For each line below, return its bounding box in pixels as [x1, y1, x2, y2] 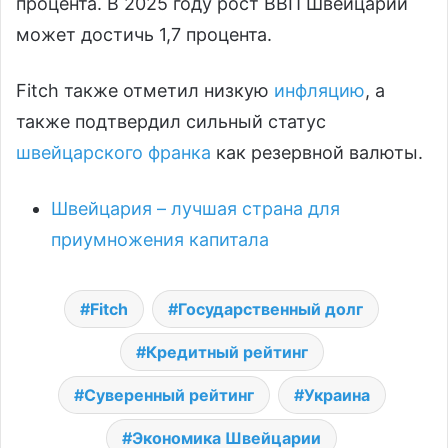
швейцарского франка [16, 141, 211, 163]
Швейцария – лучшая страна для [51, 197, 340, 219]
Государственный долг [178, 298, 363, 319]
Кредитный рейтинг [145, 341, 308, 362]
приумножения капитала [51, 228, 269, 250]
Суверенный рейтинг [83, 384, 254, 405]
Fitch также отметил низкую [16, 79, 274, 101]
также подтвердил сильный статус [16, 110, 326, 132]
